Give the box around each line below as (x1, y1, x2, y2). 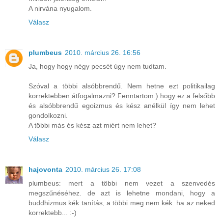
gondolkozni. (28, 111, 68, 119)
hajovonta (28, 165, 62, 173)
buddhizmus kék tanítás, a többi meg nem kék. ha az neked (28, 198, 215, 207)
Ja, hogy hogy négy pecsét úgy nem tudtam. (28, 62, 166, 70)
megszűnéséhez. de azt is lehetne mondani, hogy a (28, 189, 215, 197)
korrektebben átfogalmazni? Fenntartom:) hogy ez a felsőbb (28, 91, 215, 100)
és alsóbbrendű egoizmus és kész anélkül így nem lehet (28, 101, 215, 110)
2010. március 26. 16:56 (65, 48, 140, 56)
